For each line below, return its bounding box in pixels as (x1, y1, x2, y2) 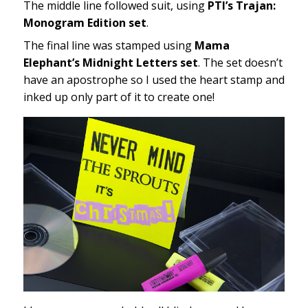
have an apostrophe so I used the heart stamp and (23, 72, 285, 88)
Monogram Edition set (23, 15, 146, 31)
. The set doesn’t (197, 55, 283, 71)
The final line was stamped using (23, 38, 195, 54)
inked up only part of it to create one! (23, 89, 217, 105)
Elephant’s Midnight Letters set (23, 55, 198, 71)
